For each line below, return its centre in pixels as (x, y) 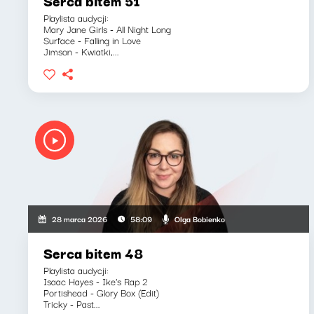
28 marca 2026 (80, 219)
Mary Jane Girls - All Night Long (107, 29)
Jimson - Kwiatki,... (81, 51)
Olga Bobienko (199, 218)
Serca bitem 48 (93, 253)
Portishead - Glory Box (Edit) (101, 292)
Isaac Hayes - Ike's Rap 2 (96, 281)
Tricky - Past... (72, 303)
